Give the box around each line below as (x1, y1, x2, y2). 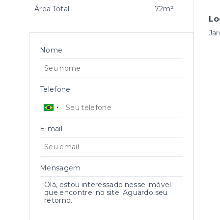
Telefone (40, 85, 71, 94)
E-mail (40, 124, 62, 133)
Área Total (34, 4, 70, 13)
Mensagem (40, 164, 81, 172)
